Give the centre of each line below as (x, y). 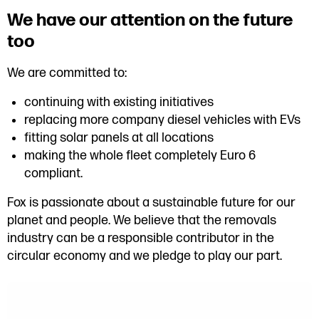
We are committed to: (68, 73)
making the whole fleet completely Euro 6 (140, 155)
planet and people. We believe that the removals (142, 220)
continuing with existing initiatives (119, 102)
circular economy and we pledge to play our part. (145, 256)
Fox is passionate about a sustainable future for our (151, 202)
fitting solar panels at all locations (119, 137)
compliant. (53, 173)
